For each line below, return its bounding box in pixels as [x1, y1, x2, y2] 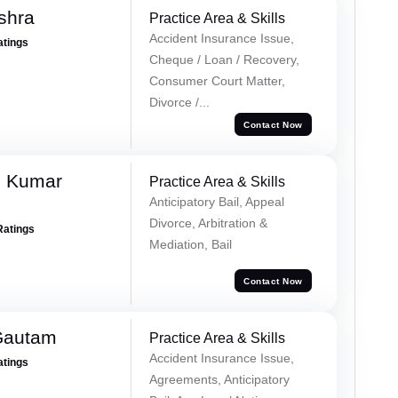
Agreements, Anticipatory [148, 372, 290, 387]
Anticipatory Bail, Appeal [148, 195, 284, 210]
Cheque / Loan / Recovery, [148, 52, 299, 68]
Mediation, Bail [148, 237, 232, 252]
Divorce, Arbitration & [148, 216, 267, 231]
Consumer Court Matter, [148, 74, 285, 89]
